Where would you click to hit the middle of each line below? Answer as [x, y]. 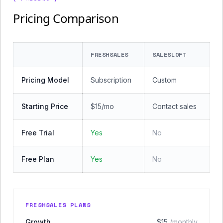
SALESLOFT [169, 55]
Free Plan [38, 159]
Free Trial [38, 133]
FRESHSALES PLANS [58, 205]
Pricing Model [45, 80]
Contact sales [174, 106]
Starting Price [45, 106]
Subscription [111, 80]
